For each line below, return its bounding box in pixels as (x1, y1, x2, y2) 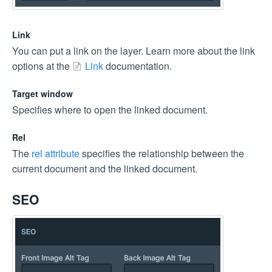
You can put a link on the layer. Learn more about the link (12, 43, 255, 58)
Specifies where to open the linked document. (12, 102, 208, 117)
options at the (12, 58, 72, 73)
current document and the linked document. (12, 161, 197, 176)
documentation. (103, 58, 172, 73)
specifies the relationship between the (80, 146, 244, 161)
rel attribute (32, 146, 80, 161)
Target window (12, 87, 73, 100)
